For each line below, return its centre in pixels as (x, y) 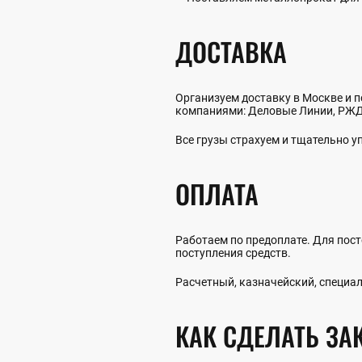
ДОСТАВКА (231, 51)
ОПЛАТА (217, 193)
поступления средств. (233, 253)
